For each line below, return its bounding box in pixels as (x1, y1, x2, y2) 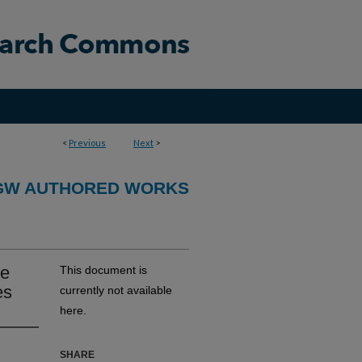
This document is (60, 263, 147, 276)
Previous (69, 137, 106, 148)
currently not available (60, 284, 172, 297)
